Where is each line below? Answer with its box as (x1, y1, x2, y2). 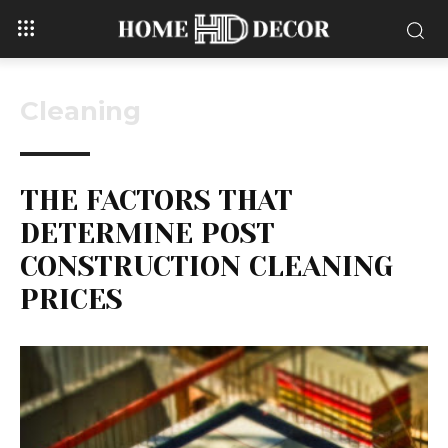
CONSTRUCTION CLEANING (20, 250, 393, 284)
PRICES (20, 283, 122, 317)
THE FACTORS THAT (20, 184, 293, 218)
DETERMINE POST (20, 217, 275, 251)
